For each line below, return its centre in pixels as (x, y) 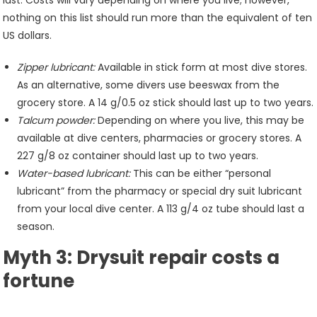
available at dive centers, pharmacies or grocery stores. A (160, 138)
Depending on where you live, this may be (200, 120)
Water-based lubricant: (74, 173)
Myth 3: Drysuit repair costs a (142, 258)
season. (36, 226)
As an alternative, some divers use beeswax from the (149, 85)
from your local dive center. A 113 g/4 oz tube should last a (161, 209)
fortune (41, 281)
